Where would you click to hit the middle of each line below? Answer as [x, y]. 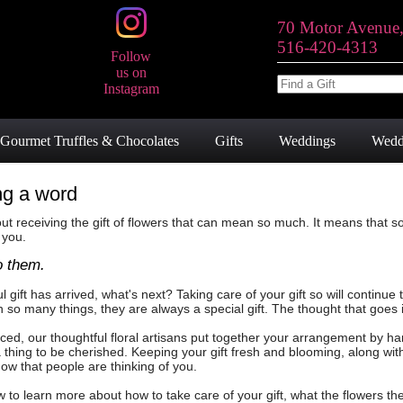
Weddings [307, 141]
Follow [131, 56]
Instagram [131, 89]
